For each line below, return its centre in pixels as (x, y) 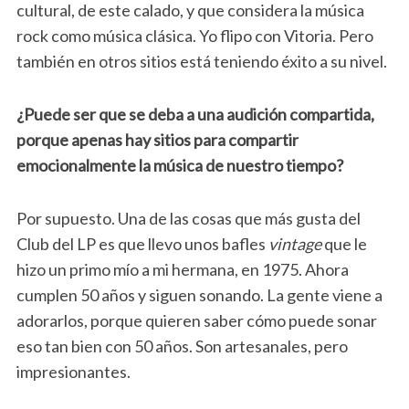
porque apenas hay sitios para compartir (157, 139)
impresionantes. (73, 371)
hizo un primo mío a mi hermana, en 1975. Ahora (182, 269)
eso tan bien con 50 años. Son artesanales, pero (182, 346)
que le (344, 243)
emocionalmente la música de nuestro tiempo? (179, 165)
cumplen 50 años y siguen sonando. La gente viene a (199, 294)
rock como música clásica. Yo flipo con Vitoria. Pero (194, 35)
